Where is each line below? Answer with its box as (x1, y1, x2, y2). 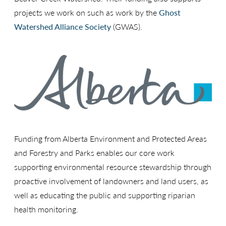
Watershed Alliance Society (14, 20, 111, 32)
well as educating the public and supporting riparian (14, 189, 195, 201)
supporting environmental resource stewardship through (14, 160, 211, 173)
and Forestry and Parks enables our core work (14, 146, 175, 158)
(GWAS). (111, 20, 142, 32)
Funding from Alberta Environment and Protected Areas (14, 132, 207, 144)
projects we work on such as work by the (14, 6, 159, 18)
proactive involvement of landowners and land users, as (14, 175, 208, 187)
